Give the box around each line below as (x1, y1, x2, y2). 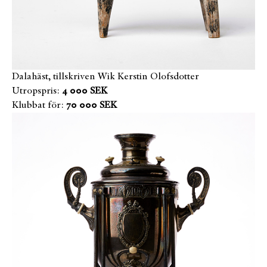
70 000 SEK (66, 101, 117, 111)
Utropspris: (12, 86, 60, 97)
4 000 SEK (62, 86, 107, 97)
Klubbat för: (12, 101, 64, 111)
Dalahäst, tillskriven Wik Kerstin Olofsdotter (12, 72, 199, 82)
